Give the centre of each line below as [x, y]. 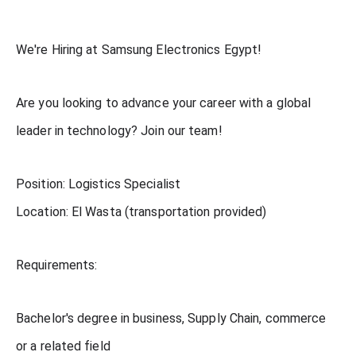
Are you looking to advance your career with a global [164, 103]
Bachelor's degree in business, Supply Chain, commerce [171, 318]
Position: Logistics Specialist [98, 184]
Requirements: [57, 265]
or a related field [63, 346]
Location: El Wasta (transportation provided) [141, 211]
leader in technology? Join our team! [119, 130]
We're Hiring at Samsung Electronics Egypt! [139, 49]
